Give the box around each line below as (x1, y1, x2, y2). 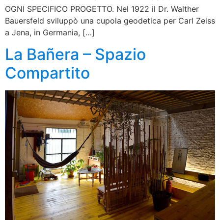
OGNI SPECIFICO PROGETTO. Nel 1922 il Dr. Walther (5, 3, 199, 14)
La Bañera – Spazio (5, 44, 146, 64)
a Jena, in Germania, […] (5, 27, 95, 37)
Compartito (5, 63, 90, 82)
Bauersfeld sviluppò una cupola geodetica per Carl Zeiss (5, 15, 215, 26)
